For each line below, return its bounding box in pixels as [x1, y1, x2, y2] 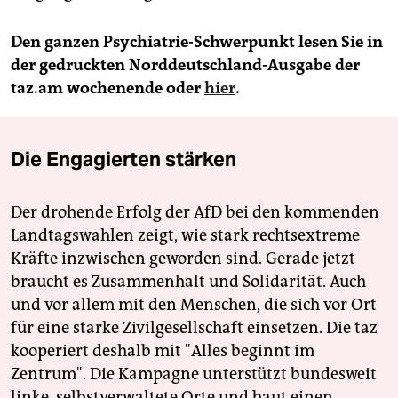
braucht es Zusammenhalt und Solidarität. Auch [11, 272, 366, 292]
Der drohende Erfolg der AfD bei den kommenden [11, 203, 379, 223]
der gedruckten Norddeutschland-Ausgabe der [11, 55, 360, 76]
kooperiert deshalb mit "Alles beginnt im [11, 341, 314, 362]
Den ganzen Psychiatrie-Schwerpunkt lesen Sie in [11, 32, 383, 52]
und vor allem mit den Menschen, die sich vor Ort [11, 295, 377, 315]
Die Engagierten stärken [11, 147, 236, 172]
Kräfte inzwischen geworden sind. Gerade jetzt [11, 249, 355, 269]
